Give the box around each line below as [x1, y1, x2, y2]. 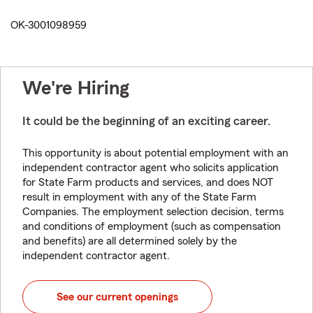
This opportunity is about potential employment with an [22, 147, 289, 159]
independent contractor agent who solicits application [22, 162, 279, 173]
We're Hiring [22, 78, 129, 98]
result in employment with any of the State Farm [22, 191, 256, 203]
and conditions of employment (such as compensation [22, 221, 281, 232]
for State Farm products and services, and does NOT [22, 177, 273, 188]
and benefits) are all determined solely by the [22, 235, 237, 247]
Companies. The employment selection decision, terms [22, 206, 284, 217]
